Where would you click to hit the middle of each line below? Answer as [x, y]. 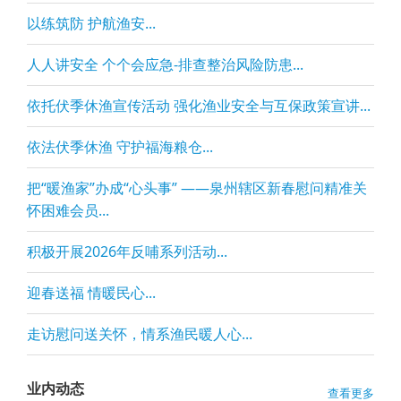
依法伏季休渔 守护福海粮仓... [120, 147]
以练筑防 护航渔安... [91, 23]
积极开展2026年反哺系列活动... [127, 252]
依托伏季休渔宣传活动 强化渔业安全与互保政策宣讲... [199, 106]
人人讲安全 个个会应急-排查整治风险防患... [165, 64]
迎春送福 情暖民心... [91, 293]
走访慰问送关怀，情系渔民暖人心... [140, 334]
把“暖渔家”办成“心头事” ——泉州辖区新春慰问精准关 [197, 188]
